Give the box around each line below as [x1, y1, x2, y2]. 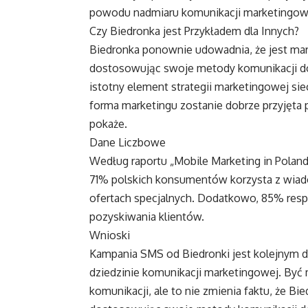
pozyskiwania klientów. [89, 210, 204, 224]
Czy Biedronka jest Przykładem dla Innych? [89, 24, 299, 38]
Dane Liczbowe [89, 135, 166, 150]
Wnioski [89, 228, 130, 243]
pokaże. [89, 117, 127, 131]
